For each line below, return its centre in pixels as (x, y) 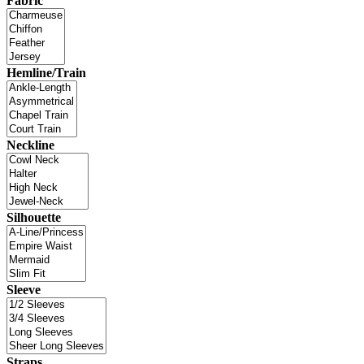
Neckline (30, 145)
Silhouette (34, 217)
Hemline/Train (46, 72)
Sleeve (24, 289)
